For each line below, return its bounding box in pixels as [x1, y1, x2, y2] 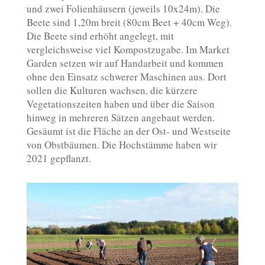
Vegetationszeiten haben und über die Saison [26, 97, 215, 111]
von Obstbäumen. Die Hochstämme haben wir [26, 138, 217, 151]
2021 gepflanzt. [26, 151, 91, 165]
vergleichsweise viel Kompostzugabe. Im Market [26, 43, 230, 56]
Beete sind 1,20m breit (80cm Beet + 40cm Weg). [26, 15, 232, 29]
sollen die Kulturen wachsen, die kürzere [26, 83, 198, 97]
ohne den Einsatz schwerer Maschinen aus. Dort [26, 70, 227, 83]
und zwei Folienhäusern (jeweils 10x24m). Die [26, 2, 220, 15]
